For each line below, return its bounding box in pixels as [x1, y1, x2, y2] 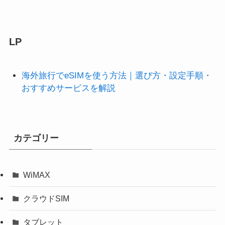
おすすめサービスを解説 [22, 83, 116, 93]
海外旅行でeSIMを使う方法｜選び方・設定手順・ [22, 70, 212, 80]
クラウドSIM [23, 194, 70, 203]
